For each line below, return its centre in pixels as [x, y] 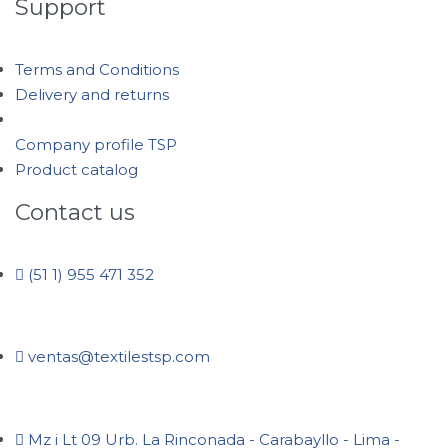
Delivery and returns [92, 95]
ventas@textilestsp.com [119, 357]
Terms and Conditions [97, 70]
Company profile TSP [96, 145]
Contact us [75, 211]
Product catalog [76, 170]
